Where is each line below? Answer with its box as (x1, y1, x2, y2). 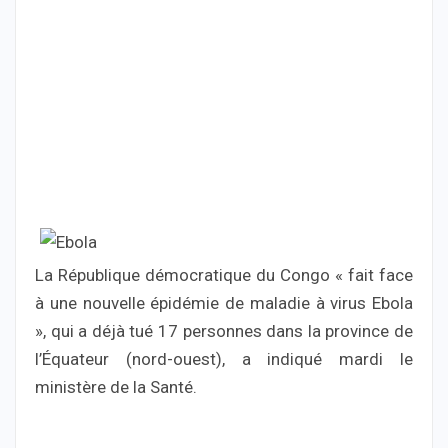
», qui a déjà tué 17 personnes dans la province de (35, 321, 413, 342)
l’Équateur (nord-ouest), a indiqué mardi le (35, 349, 413, 370)
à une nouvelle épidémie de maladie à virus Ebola (35, 293, 413, 314)
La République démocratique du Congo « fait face (35, 265, 413, 286)
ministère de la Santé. (35, 377, 197, 398)
